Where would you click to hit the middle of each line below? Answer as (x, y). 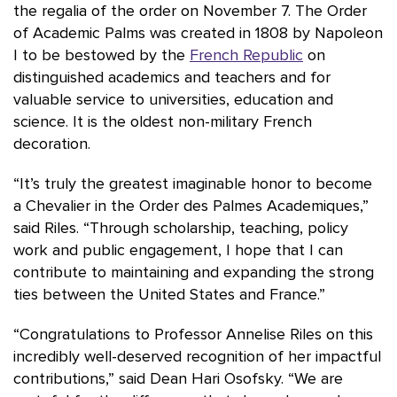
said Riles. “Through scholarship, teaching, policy (181, 228)
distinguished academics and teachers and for (172, 78)
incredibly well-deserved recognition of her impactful (197, 357)
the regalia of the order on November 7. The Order (190, 11)
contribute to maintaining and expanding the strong (194, 272)
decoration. (54, 144)
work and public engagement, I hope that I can (178, 250)
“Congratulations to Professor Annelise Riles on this (193, 335)
